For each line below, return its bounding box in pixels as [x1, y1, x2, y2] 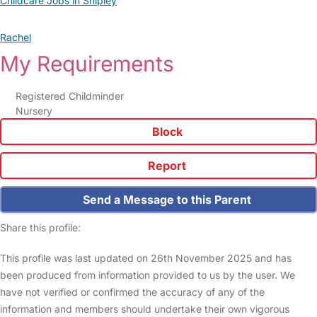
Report [145, 158, 186, 173]
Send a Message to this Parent [80, 192, 251, 207]
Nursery [15, 105, 52, 117]
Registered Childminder [15, 90, 124, 102]
